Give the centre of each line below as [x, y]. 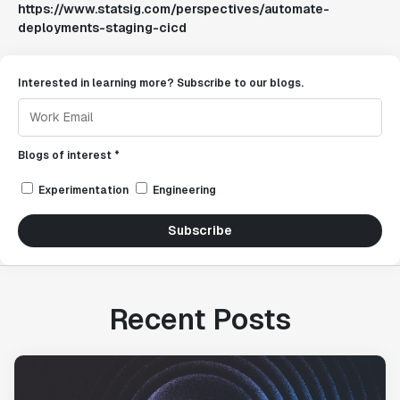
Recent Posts [200, 319]
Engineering [184, 190]
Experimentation [83, 190]
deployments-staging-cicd [102, 28]
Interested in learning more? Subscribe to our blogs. [161, 83]
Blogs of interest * [69, 155]
